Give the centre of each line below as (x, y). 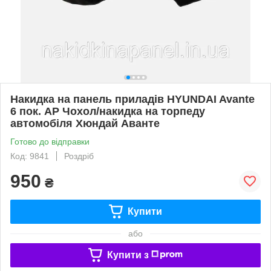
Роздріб (79, 156)
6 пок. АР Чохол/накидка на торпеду (108, 111)
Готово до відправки (50, 141)
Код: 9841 (30, 156)
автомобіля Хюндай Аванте (85, 123)
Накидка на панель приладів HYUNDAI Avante (132, 99)
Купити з (128, 255)
